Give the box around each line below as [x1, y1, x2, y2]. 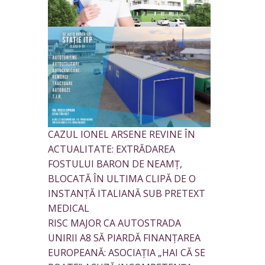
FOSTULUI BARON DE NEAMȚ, [48, 157, 182, 171]
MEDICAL [48, 202, 89, 215]
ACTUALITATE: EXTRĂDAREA [48, 143, 175, 156]
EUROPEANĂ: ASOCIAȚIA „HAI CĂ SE [48, 246, 205, 260]
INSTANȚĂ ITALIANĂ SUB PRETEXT [48, 187, 205, 201]
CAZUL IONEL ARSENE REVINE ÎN [48, 128, 195, 141]
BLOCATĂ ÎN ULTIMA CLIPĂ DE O [48, 172, 196, 186]
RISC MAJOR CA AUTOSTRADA [48, 216, 181, 230]
